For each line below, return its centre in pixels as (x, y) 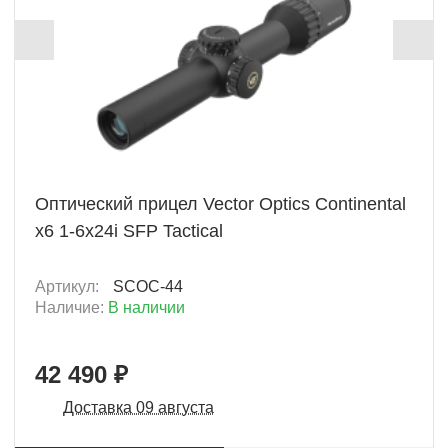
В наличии (146, 307)
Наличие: (71, 307)
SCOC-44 (148, 286)
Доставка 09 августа (138, 407)
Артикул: (69, 286)
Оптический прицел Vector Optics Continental (220, 203)
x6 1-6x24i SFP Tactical (129, 230)
